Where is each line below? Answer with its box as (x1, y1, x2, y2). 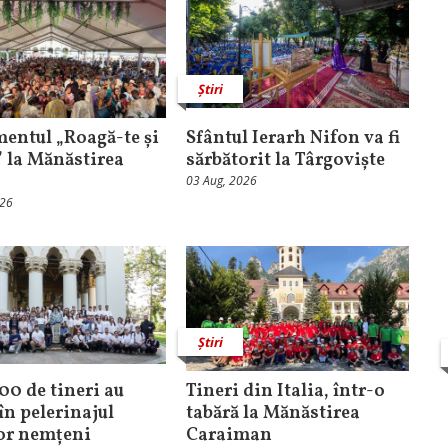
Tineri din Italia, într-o (185, 379, 385, 405)
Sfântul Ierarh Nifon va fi (185, 125, 400, 151)
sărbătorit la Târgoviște (185, 147, 385, 173)
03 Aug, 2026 (185, 171, 257, 189)
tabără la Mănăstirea (185, 401, 360, 427)
